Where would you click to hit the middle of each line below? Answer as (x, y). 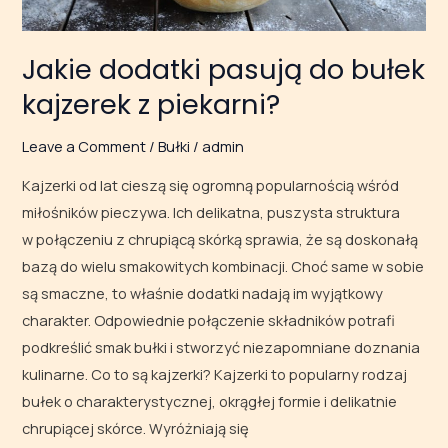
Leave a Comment (84, 146)
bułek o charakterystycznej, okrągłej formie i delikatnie (210, 400)
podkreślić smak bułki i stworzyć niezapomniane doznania (221, 346)
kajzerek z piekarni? (151, 105)
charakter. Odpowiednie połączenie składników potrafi (209, 319)
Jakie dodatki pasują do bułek (224, 70)
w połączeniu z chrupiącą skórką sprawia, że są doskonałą (220, 238)
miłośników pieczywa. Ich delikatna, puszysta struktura (211, 211)
